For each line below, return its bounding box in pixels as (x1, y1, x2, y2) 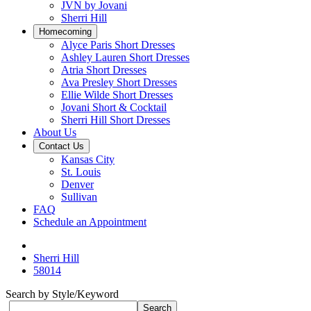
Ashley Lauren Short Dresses (61, 51, 190, 63)
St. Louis (61, 166, 101, 178)
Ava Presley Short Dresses (61, 76, 177, 88)
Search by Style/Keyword (6, 288, 119, 300)
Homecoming (39, 26, 92, 37)
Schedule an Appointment (33, 216, 146, 228)
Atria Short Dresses (61, 64, 146, 76)
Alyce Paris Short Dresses (61, 39, 175, 51)
